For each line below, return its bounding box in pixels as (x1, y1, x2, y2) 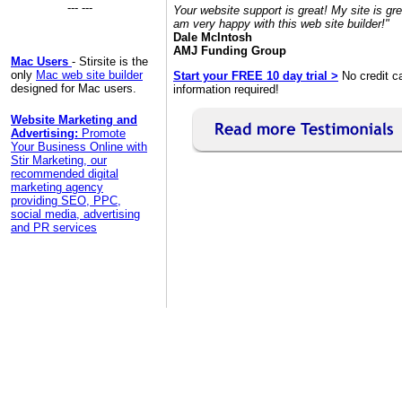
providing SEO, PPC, (11, 194, 121, 207)
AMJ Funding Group (173, 44, 286, 57)
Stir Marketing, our (11, 153, 107, 167)
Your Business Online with (11, 140, 147, 153)
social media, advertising (11, 207, 140, 221)
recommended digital (11, 167, 118, 180)
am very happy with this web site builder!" (173, 17, 389, 31)
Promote (78, 127, 126, 140)
